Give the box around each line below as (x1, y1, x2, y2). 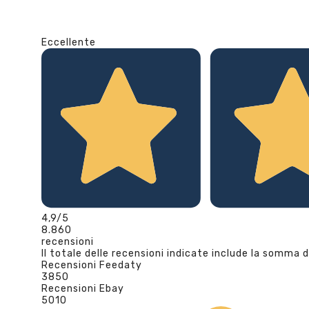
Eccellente (41, 37, 96, 49)
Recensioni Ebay (41, 282, 124, 295)
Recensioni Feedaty (41, 259, 142, 271)
